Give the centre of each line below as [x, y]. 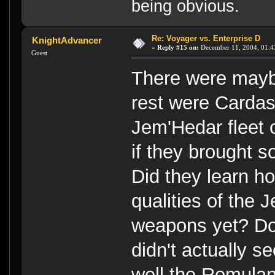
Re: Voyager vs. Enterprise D [206, 38]
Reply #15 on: [178, 47]
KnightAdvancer [67, 40]
